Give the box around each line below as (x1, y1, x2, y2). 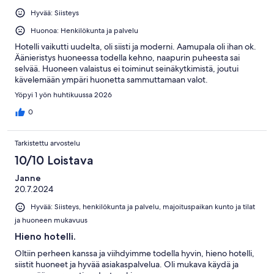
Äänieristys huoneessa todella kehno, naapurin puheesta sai (15, 52, 240, 64)
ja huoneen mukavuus (15, 215, 87, 225)
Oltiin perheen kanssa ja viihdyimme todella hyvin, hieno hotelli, (15, 247, 254, 259)
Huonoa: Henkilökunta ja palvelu (31, 26, 138, 36)
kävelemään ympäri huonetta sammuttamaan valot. (15, 74, 208, 86)
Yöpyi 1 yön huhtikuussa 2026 (15, 90, 112, 100)
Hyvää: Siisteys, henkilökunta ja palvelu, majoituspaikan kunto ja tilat (31, 202, 255, 212)
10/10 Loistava (15, 153, 94, 168)
